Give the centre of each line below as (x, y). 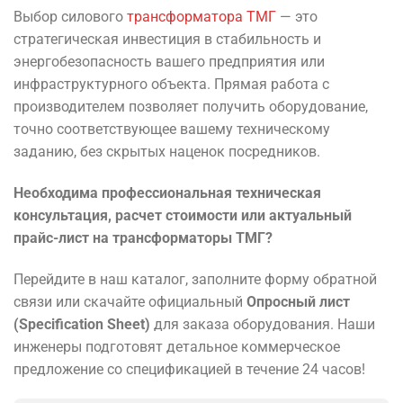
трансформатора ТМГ (201, 16)
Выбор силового (70, 16)
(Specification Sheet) (82, 324)
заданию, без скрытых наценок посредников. (167, 151)
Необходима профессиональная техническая (167, 193)
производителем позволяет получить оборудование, (191, 106)
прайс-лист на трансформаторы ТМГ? (143, 237)
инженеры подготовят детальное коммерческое (177, 346)
